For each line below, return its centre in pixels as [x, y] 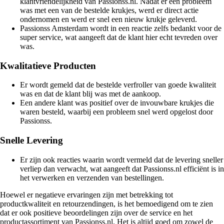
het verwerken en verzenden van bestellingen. [92, 177]
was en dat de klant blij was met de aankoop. [90, 94]
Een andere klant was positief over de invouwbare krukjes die [117, 103]
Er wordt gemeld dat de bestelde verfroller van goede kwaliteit [118, 85]
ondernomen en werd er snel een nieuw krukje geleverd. [108, 19]
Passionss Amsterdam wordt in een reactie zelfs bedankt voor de [121, 28]
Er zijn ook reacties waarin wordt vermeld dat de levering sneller [121, 159]
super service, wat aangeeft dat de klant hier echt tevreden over [119, 37]
